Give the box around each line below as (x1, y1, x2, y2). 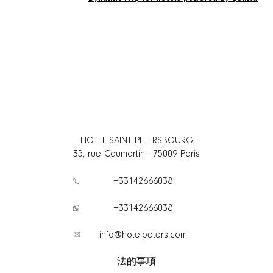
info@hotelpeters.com (99, 230, 187, 240)
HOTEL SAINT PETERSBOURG (80, 135, 193, 146)
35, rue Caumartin (73, 149, 145, 159)
